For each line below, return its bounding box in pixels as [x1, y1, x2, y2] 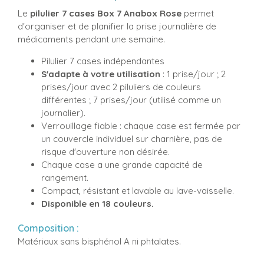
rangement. [41, 171, 88, 183]
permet [184, 7, 214, 19]
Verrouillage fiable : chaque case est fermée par [41, 120, 240, 131]
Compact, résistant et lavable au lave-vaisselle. [41, 184, 234, 196]
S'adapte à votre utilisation [41, 68, 160, 80]
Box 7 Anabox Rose [97, 7, 184, 19]
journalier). [41, 107, 85, 118]
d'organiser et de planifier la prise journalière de [18, 20, 216, 32]
